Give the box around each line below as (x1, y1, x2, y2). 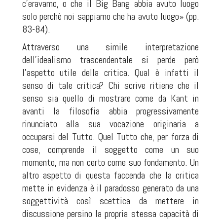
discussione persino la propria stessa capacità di (22, 207, 199, 220)
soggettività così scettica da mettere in (22, 194, 199, 207)
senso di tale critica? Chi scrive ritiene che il (22, 78, 199, 92)
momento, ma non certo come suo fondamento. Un (22, 155, 199, 169)
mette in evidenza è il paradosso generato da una (22, 181, 199, 194)
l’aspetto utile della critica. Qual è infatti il (22, 66, 199, 79)
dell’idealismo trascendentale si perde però (22, 53, 199, 66)
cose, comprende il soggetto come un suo (22, 143, 199, 156)
